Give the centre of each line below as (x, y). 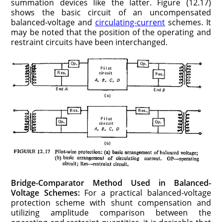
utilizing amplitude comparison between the (111, 213)
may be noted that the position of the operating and (111, 32)
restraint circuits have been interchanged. (89, 42)
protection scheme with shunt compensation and (111, 203)
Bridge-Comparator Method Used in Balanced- (111, 183)
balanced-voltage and (53, 22)
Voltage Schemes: (45, 193)
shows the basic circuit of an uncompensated (111, 12)
